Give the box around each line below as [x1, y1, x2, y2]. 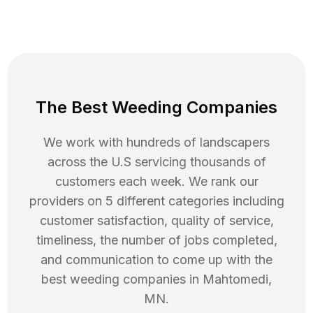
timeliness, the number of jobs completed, [36, 233, 277, 248]
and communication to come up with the [41, 252, 272, 268]
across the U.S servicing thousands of [47, 154, 266, 170]
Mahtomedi [203, 272, 268, 287]
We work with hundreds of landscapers [43, 135, 270, 150]
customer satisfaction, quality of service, [39, 213, 274, 228]
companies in [119, 272, 203, 287]
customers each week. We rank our [54, 174, 259, 189]
